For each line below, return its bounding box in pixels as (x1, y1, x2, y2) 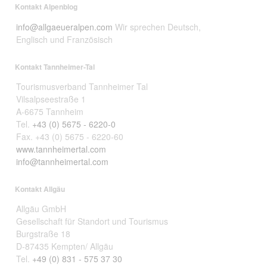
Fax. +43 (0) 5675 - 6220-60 (16, 130, 123, 142)
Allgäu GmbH (16, 203, 66, 215)
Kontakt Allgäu (15, 183, 65, 194)
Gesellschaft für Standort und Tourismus (16, 215, 168, 228)
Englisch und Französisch (16, 33, 113, 45)
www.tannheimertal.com (16, 142, 106, 155)
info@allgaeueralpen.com (16, 20, 113, 33)
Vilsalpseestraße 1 (16, 92, 86, 105)
